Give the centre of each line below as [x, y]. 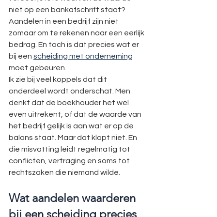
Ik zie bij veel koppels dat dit [59, 79]
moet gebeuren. [38, 68]
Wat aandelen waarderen [74, 198]
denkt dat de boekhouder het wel [70, 103]
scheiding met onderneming [83, 56]
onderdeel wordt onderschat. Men [70, 91]
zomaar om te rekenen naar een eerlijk [77, 33]
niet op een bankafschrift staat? [68, 10]
